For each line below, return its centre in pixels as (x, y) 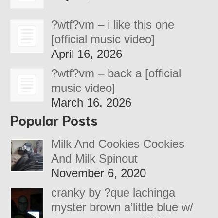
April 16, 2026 (87, 54)
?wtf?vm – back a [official (116, 73)
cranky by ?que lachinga (113, 192)
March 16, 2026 (91, 103)
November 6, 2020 (99, 173)
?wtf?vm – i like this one (113, 25)
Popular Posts (54, 119)
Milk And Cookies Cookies (118, 144)
